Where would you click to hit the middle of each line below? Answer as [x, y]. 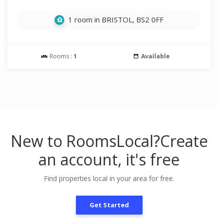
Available [155, 56]
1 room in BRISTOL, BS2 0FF [115, 19]
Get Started [109, 205]
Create [184, 141]
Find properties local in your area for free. [109, 178]
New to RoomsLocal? [85, 141]
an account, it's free [109, 159]
